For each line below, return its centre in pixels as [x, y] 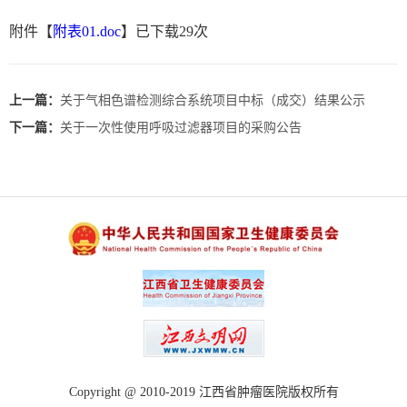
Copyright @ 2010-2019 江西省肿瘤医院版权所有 [203, 392]
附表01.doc [87, 31]
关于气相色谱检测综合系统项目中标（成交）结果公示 [213, 100]
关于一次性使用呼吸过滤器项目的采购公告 [181, 127]
